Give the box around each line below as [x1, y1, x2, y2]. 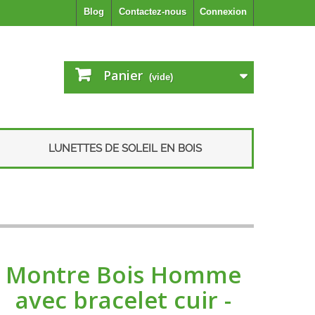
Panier [103, 67, 143, 84]
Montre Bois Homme [6, 258, 242, 290]
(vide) [149, 72, 173, 82]
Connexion [200, 6, 247, 17]
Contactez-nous [119, 6, 186, 17]
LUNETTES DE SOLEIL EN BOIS [48, 141, 202, 155]
